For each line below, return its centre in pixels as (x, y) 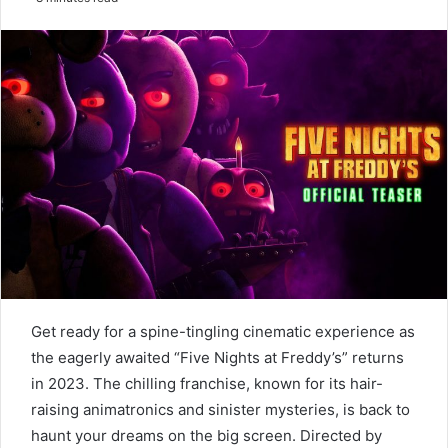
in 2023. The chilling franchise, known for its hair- (207, 383)
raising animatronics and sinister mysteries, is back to (220, 409)
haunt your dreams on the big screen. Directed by (206, 435)
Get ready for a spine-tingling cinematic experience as (223, 331)
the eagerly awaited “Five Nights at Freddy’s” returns (217, 357)
